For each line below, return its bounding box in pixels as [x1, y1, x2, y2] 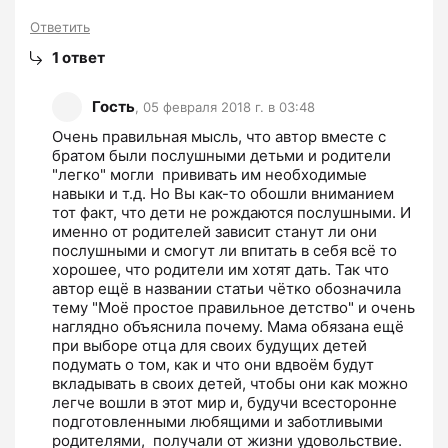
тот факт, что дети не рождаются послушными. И [52, 202, 411, 222]
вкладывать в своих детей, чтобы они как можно [52, 373, 408, 393]
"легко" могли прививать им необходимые [52, 164, 367, 184]
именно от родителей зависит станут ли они [52, 221, 377, 241]
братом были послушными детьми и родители [52, 145, 391, 165]
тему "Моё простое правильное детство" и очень [52, 297, 415, 317]
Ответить [30, 18, 90, 35]
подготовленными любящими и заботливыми [52, 411, 383, 431]
